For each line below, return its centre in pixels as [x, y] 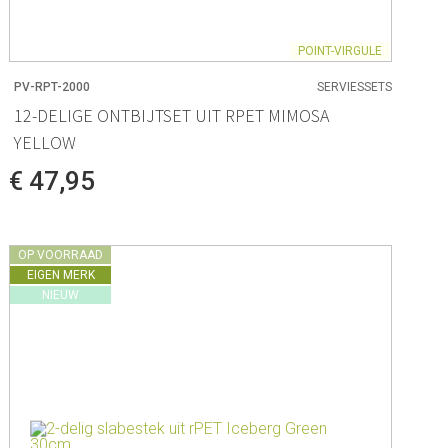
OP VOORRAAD [61, 254]
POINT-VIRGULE [339, 51]
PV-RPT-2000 [52, 86]
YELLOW [45, 142]
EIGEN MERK [60, 274]
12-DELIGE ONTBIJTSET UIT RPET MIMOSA [172, 115]
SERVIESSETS [354, 86]
